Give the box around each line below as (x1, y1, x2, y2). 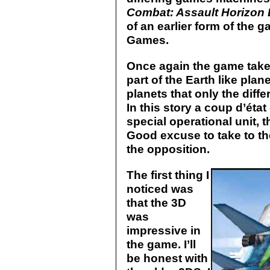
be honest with (127, 251, 208, 265)
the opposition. (127, 142, 210, 155)
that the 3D (127, 196, 186, 209)
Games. (127, 33, 169, 46)
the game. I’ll (127, 237, 196, 251)
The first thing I (127, 168, 209, 181)
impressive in (127, 224, 201, 237)
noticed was (127, 182, 193, 195)
